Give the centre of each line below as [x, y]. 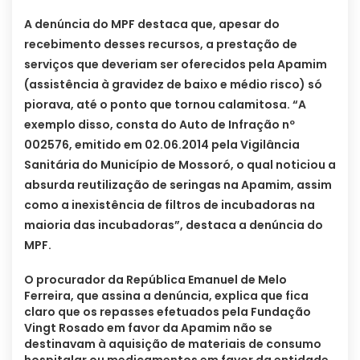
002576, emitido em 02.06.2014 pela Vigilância [162, 145]
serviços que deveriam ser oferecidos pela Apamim [176, 65]
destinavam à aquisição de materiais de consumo [173, 344]
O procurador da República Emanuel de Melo [155, 280]
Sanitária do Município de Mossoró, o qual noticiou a [180, 165]
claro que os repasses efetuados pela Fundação [168, 312]
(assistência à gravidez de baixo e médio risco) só [173, 85]
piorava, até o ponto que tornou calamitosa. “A [165, 105]
